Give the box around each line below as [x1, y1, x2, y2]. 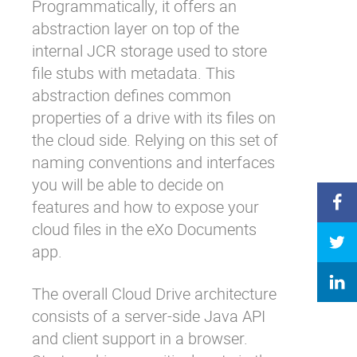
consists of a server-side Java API [32, 305, 265, 327]
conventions [88, 151, 172, 173]
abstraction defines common [32, 84, 231, 106]
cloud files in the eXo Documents [32, 218, 257, 240]
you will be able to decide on [32, 174, 224, 195]
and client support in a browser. [32, 328, 248, 349]
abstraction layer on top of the [32, 18, 239, 39]
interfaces [206, 151, 275, 173]
